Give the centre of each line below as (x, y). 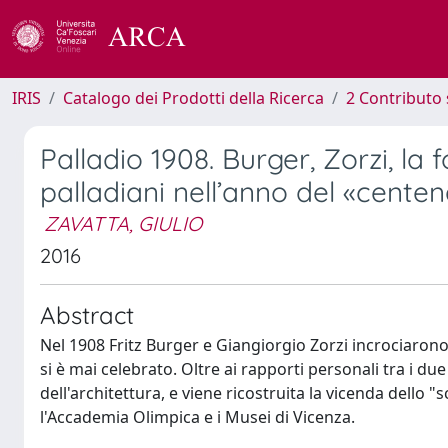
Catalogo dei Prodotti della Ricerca (193, 98)
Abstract (87, 315)
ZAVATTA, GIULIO (123, 223)
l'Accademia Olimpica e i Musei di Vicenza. (197, 417)
